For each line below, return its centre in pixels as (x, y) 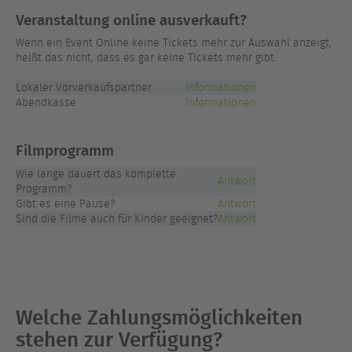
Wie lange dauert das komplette (96, 174)
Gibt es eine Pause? (65, 203)
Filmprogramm (65, 150)
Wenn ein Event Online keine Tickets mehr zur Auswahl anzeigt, (174, 43)
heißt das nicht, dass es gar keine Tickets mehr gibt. (146, 58)
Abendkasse (46, 103)
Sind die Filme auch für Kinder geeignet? (117, 218)
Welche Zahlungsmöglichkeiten (159, 316)
